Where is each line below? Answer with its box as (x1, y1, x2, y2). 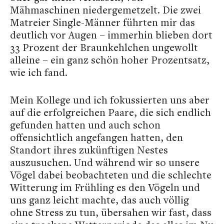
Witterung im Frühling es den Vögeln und (10, 180, 200, 194)
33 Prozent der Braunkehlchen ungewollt (10, 40, 198, 54)
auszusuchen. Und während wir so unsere (10, 155, 199, 169)
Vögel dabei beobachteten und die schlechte (10, 168, 211, 181)
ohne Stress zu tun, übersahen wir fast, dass (10, 205, 211, 219)
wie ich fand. (10, 65, 67, 79)
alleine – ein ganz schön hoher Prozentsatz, (10, 53, 209, 66)
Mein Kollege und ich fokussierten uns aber (10, 93, 209, 106)
